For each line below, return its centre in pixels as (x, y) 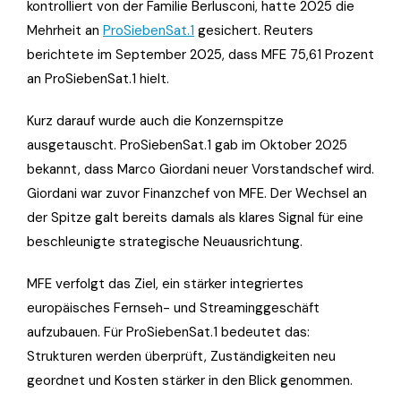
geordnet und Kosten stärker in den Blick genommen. (190, 380)
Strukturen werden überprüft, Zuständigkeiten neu (181, 356)
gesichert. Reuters (254, 30)
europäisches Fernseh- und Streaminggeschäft (173, 307)
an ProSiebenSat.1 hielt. (98, 78)
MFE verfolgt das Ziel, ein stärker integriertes (165, 283)
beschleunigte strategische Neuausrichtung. (165, 241)
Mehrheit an (65, 30)
